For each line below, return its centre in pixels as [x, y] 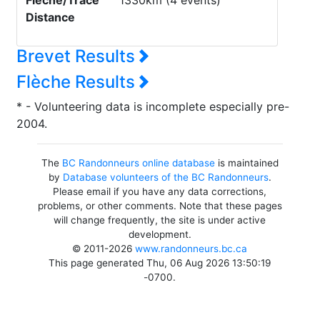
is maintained [246, 163]
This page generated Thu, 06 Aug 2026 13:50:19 [160, 263]
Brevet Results [78, 56]
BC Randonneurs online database [138, 163]
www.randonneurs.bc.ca [191, 249]
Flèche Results [78, 82]
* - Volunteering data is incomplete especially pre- [153, 106]
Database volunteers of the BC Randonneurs [165, 177]
